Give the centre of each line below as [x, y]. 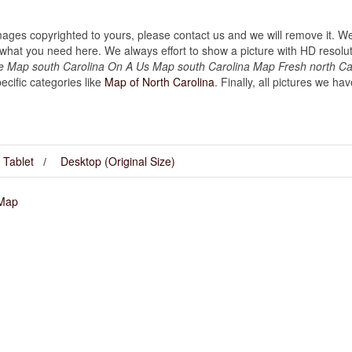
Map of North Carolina [159, 81]
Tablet [18, 161]
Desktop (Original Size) [118, 161]
